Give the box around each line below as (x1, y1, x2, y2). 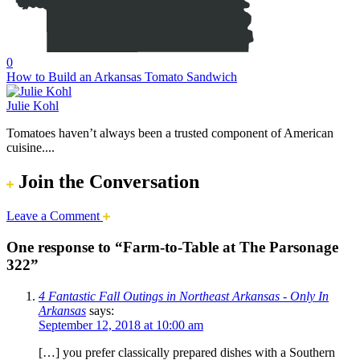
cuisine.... (6, 141, 55, 155)
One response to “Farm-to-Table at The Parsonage (6, 238, 338, 256)
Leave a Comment (6, 209, 103, 223)
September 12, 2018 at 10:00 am (39, 317, 203, 332)
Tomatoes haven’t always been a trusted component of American (6, 126, 333, 141)
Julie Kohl (6, 99, 59, 113)
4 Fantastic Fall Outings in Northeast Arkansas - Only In (39, 288, 329, 303)
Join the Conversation (14, 171, 199, 193)
